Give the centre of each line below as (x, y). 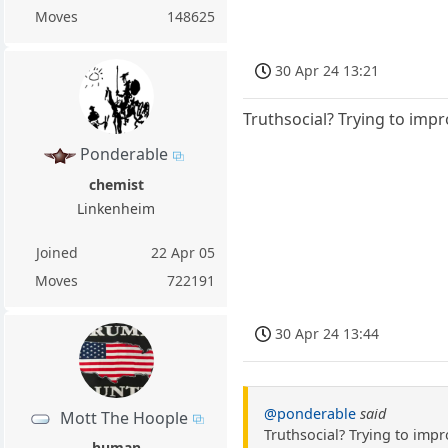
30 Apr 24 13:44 (327, 333)
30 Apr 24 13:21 (327, 70)
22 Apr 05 (183, 252)
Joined (56, 252)
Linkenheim (116, 208)
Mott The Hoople (123, 417)
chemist (116, 184)
